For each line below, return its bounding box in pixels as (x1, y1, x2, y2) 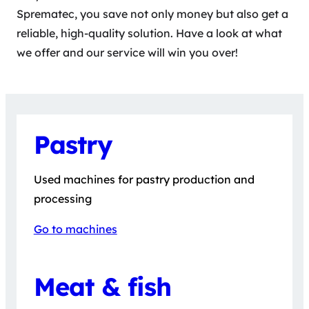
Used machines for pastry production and (33, 172, 255, 187)
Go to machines (33, 222, 117, 237)
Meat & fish (33, 270, 171, 302)
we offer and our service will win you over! (17, 46, 238, 60)
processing (33, 192, 92, 206)
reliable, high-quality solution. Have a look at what (17, 26, 282, 41)
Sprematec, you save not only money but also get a (17, 7, 288, 21)
